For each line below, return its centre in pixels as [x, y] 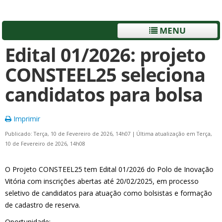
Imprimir [26, 119]
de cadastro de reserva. [43, 205]
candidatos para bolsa [104, 94]
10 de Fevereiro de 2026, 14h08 [45, 144]
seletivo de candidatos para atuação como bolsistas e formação [109, 193]
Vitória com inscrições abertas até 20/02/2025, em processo [102, 181]
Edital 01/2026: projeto [105, 55]
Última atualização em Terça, [174, 134]
